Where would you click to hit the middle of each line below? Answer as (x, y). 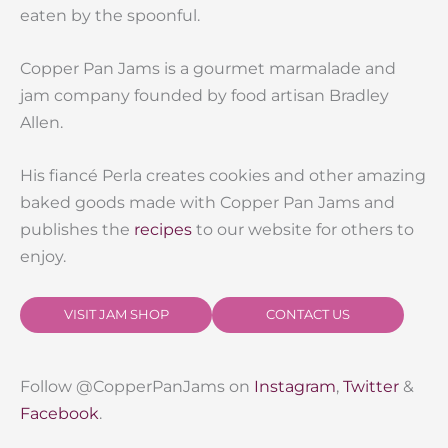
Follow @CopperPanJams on (137, 385)
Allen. (41, 122)
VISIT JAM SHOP (116, 314)
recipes (163, 229)
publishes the (77, 229)
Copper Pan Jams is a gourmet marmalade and (208, 68)
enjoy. (43, 256)
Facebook (59, 412)
